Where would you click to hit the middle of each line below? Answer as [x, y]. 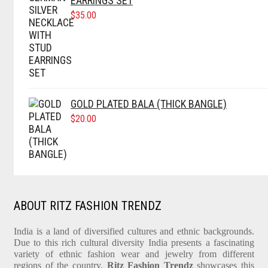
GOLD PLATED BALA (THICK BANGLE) [149, 104]
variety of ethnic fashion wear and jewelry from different [134, 254]
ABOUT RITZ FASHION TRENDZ [88, 206]
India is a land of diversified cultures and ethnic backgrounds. [134, 232]
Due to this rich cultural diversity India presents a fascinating [134, 243]
